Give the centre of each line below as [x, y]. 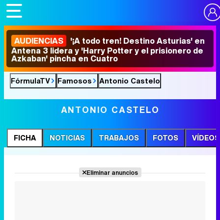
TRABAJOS [119, 138]
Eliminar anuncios [112, 172]
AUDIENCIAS [39, 41]
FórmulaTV [30, 81]
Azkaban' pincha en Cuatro [65, 58]
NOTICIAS [67, 138]
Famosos [75, 81]
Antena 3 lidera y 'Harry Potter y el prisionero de [107, 51]
